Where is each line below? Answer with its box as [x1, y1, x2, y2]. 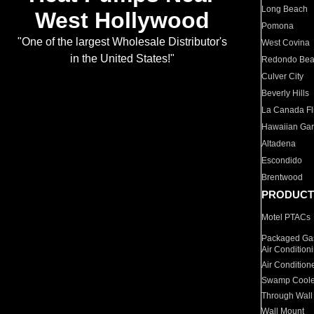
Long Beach [261, 4, 308, 14]
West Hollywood [34, 8, 210, 34]
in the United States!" [69, 53, 175, 65]
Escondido [261, 156, 303, 165]
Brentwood [261, 172, 303, 182]
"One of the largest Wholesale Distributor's [17, 36, 227, 48]
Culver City [261, 71, 304, 81]
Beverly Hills [261, 88, 310, 98]
